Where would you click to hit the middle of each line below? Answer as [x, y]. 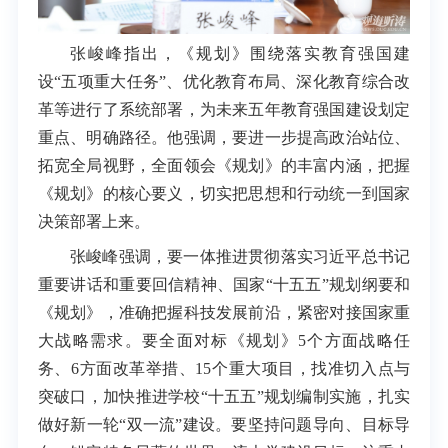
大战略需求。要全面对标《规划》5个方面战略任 [224, 340]
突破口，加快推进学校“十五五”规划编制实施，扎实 [224, 396]
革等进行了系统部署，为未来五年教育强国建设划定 [224, 110]
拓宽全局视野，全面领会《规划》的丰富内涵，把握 [224, 166]
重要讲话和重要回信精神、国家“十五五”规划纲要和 [224, 284]
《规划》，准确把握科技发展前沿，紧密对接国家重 [224, 312]
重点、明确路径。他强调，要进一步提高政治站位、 [224, 138]
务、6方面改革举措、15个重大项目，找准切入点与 [224, 368]
